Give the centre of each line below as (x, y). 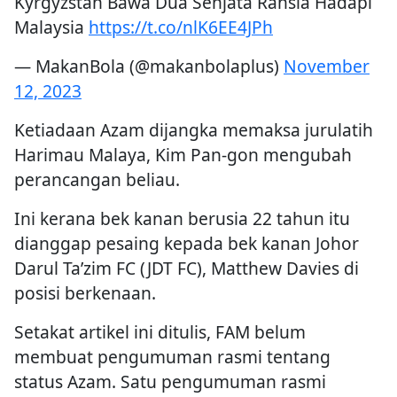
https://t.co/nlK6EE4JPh (181, 27)
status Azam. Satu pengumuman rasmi (170, 382)
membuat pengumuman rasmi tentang (172, 357)
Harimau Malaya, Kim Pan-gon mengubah (183, 155)
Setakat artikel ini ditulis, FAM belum (160, 332)
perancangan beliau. (97, 180)
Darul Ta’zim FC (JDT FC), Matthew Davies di (187, 269)
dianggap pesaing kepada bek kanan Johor (187, 244)
